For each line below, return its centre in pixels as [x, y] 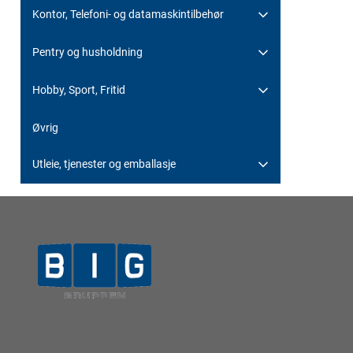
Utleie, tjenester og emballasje [104, 163]
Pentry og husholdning [87, 52]
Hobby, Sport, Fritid [79, 89]
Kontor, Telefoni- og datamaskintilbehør [128, 14]
